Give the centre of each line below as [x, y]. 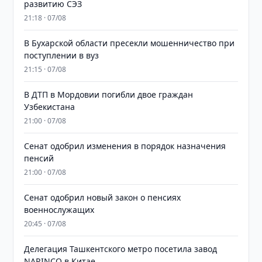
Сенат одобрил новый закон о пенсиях [103, 197]
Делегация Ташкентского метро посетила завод [121, 249]
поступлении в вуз [62, 55]
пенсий [39, 158]
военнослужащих [59, 210]
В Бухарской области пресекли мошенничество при [130, 43]
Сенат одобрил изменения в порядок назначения [125, 146]
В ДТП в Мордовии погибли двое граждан [109, 94]
